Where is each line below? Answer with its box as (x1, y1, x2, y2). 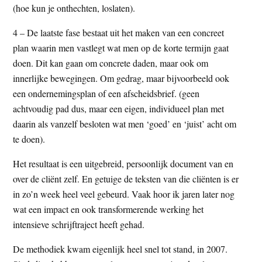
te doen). (13, 132, 46, 145)
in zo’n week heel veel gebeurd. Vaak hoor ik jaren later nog (13, 187, 235, 200)
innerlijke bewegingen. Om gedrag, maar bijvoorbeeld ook (13, 71, 230, 84)
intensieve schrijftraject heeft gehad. (13, 218, 145, 230)
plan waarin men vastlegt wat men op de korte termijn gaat (13, 41, 229, 54)
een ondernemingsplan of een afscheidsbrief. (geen (13, 87, 200, 99)
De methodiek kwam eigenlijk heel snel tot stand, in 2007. (13, 242, 228, 255)
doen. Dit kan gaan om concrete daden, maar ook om (13, 56, 209, 69)
